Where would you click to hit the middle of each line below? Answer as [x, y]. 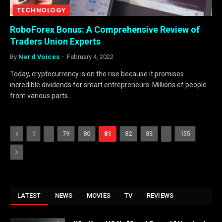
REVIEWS [160, 195]
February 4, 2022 [90, 57]
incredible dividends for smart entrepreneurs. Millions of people [108, 85]
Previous [32, 133]
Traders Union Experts [55, 41]
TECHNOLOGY [41, 10]
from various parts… [41, 96]
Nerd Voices [39, 57]
